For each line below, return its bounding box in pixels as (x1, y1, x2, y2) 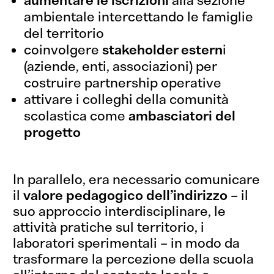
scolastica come (24, 108, 129, 124)
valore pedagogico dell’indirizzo (23, 188, 228, 204)
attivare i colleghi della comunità (24, 92, 229, 108)
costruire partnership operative (24, 75, 222, 91)
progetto (24, 125, 81, 141)
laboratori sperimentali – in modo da (13, 235, 240, 251)
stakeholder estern (102, 42, 223, 58)
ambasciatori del (128, 108, 236, 124)
